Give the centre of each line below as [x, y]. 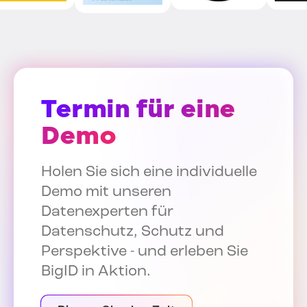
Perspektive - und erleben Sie [145, 252]
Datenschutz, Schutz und [133, 232]
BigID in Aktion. [96, 272]
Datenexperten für [107, 212]
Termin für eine [138, 109]
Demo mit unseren [106, 193]
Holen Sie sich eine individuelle [149, 173]
